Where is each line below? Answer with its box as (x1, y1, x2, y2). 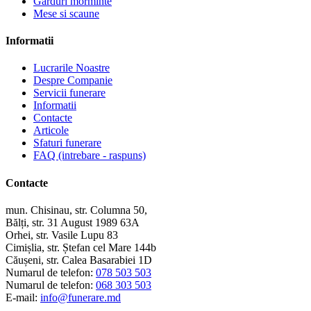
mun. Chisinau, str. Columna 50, (6, 203, 147, 216)
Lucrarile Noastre (33, 62, 110, 74)
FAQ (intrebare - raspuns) (33, 149, 146, 162)
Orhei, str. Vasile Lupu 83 (6, 228, 118, 241)
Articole (33, 124, 69, 137)
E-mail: (6, 291, 40, 303)
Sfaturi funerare (33, 137, 101, 149)
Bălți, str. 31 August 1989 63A (6, 216, 140, 228)
